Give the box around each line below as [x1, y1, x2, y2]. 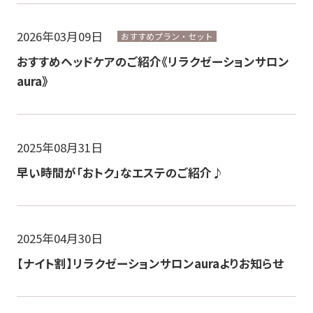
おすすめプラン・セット [121, 30, 214, 43]
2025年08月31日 [16, 138, 103, 156]
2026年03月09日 [16, 27, 103, 45]
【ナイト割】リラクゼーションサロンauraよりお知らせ [16, 255, 284, 272]
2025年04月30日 [16, 230, 103, 247]
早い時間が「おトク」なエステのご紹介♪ [16, 163, 224, 181]
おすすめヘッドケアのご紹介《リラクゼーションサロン [16, 53, 289, 71]
